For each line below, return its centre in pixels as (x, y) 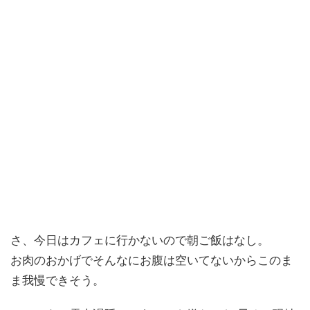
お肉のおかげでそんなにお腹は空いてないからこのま (152, 261)
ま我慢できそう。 (57, 281)
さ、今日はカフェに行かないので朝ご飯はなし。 (140, 240)
